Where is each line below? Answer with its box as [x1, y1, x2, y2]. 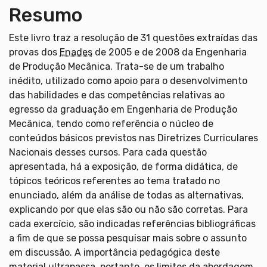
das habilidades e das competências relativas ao [9, 89, 225, 101]
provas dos [9, 46, 60, 58]
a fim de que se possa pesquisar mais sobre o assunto [9, 232, 247, 244]
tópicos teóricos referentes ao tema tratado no [9, 175, 220, 187]
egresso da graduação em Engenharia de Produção [9, 103, 237, 115]
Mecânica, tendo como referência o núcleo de [9, 117, 213, 129]
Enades [60, 46, 92, 58]
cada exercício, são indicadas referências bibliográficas [9, 218, 256, 229]
